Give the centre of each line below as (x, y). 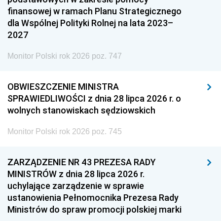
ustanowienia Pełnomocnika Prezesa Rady (93, 198)
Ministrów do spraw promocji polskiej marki (94, 209)
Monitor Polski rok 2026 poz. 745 (65, 131)
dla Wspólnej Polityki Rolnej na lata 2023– (90, 23)
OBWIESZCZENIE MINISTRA (63, 87)
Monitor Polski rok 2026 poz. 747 (65, 56)
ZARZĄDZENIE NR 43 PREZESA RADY (82, 162)
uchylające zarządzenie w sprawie (76, 186)
